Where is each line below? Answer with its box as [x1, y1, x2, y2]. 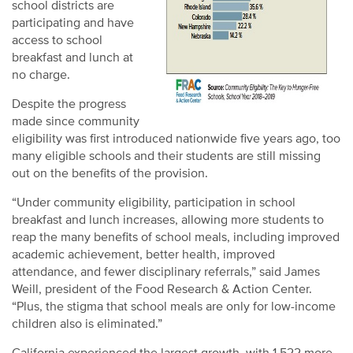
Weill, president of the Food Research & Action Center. [12, 283, 312, 296]
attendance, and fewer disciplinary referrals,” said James [12, 266, 320, 279]
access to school [12, 34, 102, 47]
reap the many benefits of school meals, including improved [12, 231, 340, 244]
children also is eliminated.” [12, 318, 162, 331]
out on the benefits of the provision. [12, 167, 208, 180]
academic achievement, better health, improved [12, 248, 275, 262]
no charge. [12, 69, 70, 82]
